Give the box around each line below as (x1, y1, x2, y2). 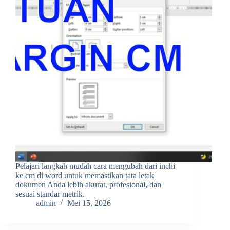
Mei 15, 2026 (67, 198, 111, 207)
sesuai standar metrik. (15, 189, 85, 198)
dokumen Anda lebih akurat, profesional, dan (15, 180, 161, 189)
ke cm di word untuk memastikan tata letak (15, 170, 154, 180)
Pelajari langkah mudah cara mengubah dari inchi (15, 161, 175, 170)
